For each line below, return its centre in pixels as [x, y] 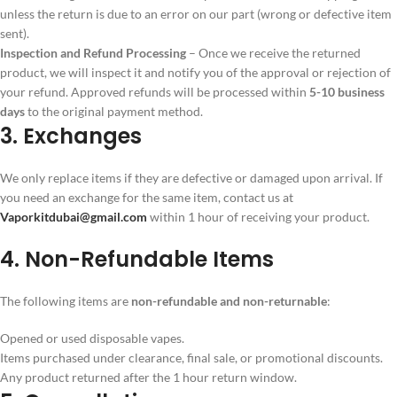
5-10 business [347, 92]
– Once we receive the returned [273, 53]
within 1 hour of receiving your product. [258, 217]
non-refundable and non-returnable [229, 301]
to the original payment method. [114, 111]
